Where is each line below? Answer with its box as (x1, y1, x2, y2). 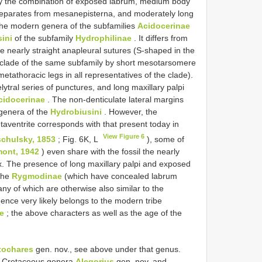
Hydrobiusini (50, 106, 102, 116)
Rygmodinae (12, 171, 62, 181)
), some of (144, 134, 185, 144)
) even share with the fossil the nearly (39, 146, 180, 156)
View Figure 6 (103, 132, 145, 140)
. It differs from (132, 33, 188, 43)
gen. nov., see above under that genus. (33, 244, 181, 254)
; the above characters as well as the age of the (4, 208, 182, 218)
